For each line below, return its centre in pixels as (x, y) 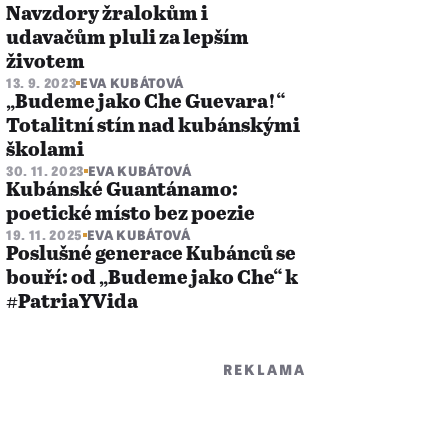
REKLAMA (264, 369)
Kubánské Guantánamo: (122, 190)
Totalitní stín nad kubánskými (153, 126)
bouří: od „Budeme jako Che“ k (152, 278)
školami (45, 150)
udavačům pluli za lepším (127, 38)
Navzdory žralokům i (107, 14)
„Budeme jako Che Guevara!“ (145, 102)
